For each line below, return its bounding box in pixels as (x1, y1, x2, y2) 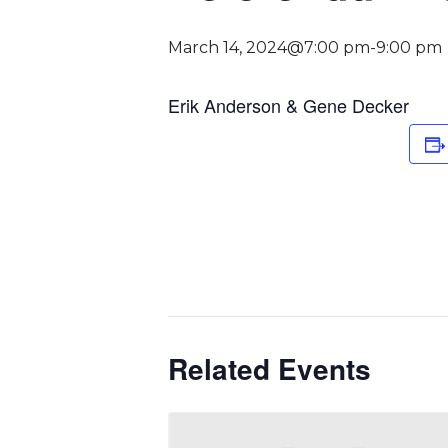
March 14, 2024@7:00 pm (168, 38, 370, 58)
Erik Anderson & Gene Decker (168, 92, 409, 119)
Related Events (168, 348, 371, 390)
